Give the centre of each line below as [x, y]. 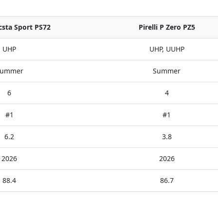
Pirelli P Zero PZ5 [167, 27]
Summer [167, 71]
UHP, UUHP [167, 49]
